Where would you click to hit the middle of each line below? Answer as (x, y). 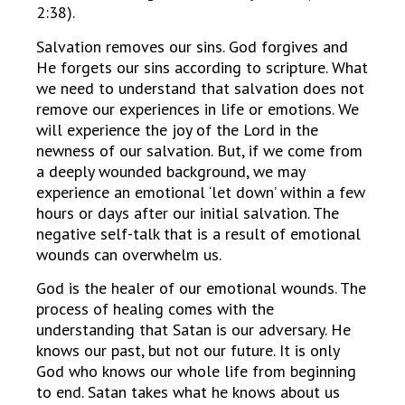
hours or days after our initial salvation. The (188, 212)
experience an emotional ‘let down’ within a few (201, 192)
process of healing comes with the (155, 309)
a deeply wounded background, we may (170, 171)
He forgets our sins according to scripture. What (202, 67)
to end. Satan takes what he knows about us (188, 392)
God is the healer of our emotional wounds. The (201, 288)
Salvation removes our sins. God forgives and (192, 46)
